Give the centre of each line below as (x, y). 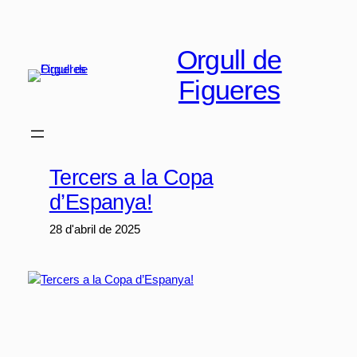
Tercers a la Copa (131, 177)
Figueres (229, 91)
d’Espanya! (101, 202)
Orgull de (229, 61)
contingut (29, 51)
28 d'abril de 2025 (94, 229)
